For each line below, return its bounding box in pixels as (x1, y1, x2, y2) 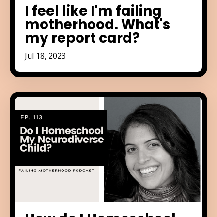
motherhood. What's (25, 15, 170, 34)
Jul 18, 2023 (25, 50, 66, 62)
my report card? (25, 29, 139, 48)
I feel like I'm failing (25, 1, 162, 21)
